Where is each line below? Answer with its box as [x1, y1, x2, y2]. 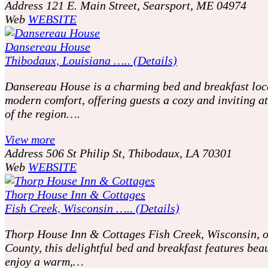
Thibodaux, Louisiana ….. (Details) [5, 53, 177, 67]
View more [5, 132, 55, 146]
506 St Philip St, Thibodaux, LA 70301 [46, 146, 232, 160]
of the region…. [5, 106, 80, 120]
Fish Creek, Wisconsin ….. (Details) [5, 201, 179, 215]
